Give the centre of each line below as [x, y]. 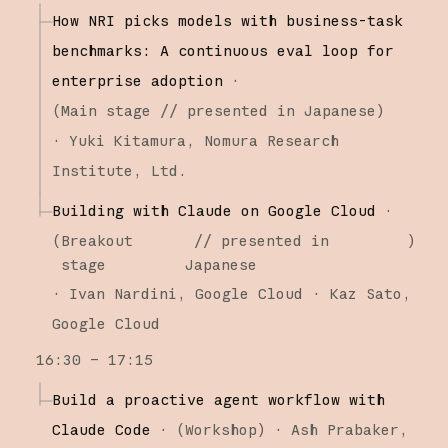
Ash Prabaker [344, 429]
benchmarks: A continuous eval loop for [222, 50]
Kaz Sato [365, 293]
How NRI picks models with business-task [227, 20]
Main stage [105, 110]
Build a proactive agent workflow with [218, 399]
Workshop [220, 429]
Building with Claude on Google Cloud [213, 210]
